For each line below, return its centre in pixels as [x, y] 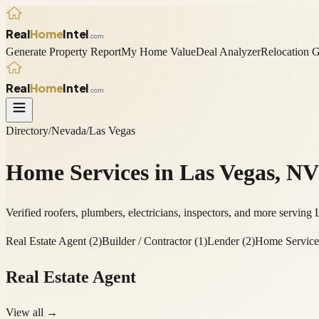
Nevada [69, 131]
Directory [27, 131]
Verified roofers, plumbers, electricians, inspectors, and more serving [160, 213]
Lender [223, 241]
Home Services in [93, 172]
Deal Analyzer [228, 51]
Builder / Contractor [147, 241]
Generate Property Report [63, 51]
